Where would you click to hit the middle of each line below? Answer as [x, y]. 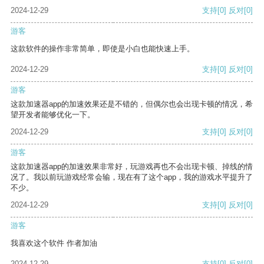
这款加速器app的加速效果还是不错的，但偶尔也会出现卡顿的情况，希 [132, 104]
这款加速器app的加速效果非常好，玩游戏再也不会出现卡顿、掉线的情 [132, 167]
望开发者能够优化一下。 [53, 115]
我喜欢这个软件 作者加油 [54, 243]
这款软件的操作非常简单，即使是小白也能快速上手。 [103, 49]
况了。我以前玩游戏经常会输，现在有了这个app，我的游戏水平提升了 [132, 177]
